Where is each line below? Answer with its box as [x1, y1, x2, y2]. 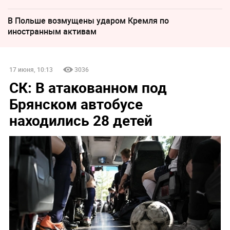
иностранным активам [8, 25, 97, 37]
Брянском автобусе [9, 93, 143, 113]
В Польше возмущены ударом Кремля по [8, 14, 169, 26]
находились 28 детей [9, 110, 152, 130]
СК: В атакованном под [9, 77, 167, 97]
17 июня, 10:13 [9, 65, 53, 73]
